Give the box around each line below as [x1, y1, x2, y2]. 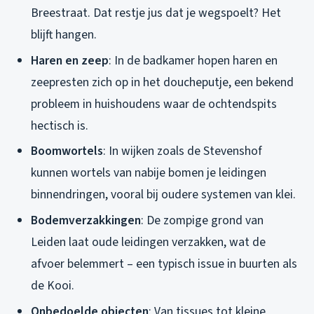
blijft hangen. [31, 26, 97, 44]
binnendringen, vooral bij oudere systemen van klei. [31, 186, 296, 204]
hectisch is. [31, 116, 88, 135]
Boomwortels [31, 142, 103, 161]
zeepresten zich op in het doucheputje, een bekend [31, 73, 294, 91]
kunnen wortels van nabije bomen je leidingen [31, 164, 266, 182]
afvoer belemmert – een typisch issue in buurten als [31, 255, 297, 273]
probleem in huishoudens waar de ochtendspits [31, 95, 277, 113]
